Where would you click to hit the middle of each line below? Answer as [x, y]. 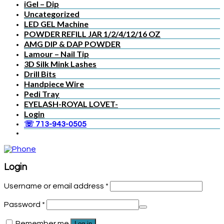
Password [23, 205]
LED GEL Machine [56, 23]
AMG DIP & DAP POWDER [72, 43]
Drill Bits [40, 73]
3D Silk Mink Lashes [60, 63]
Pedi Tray [42, 93]
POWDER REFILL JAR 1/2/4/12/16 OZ [92, 33]
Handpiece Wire [54, 83]
